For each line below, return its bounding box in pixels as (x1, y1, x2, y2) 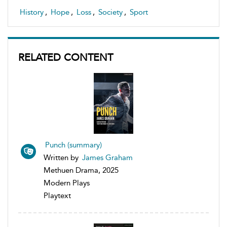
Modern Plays (44, 178, 90, 187)
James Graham (82, 153, 133, 162)
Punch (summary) (45, 140, 102, 149)
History (20, 7, 44, 17)
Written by (44, 153, 81, 162)
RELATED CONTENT (18, 51, 113, 63)
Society (98, 7, 123, 17)
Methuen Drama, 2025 (44, 165, 119, 175)
